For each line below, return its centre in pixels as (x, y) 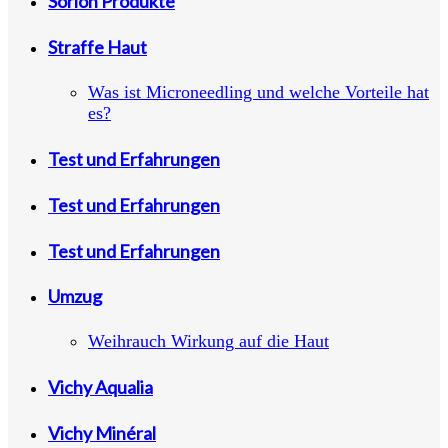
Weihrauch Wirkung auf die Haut (208, 341)
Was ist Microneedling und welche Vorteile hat (258, 91)
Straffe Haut (97, 46)
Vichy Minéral (102, 433)
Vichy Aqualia (100, 387)
